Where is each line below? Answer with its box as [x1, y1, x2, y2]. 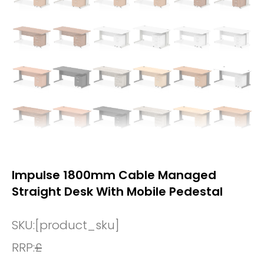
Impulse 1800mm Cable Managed [12, 166, 216, 183]
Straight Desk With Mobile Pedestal [12, 183, 223, 200]
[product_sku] [35, 216, 120, 233]
